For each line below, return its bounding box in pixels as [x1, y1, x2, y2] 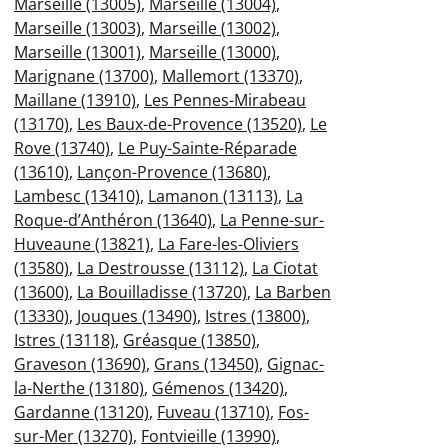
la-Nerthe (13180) [14, 376, 144, 399]
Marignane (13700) [14, 64, 154, 87]
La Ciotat [252, 256, 318, 279]
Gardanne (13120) [14, 400, 149, 423]
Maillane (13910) [14, 88, 136, 111]
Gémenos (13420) [152, 376, 284, 399]
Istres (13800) [205, 304, 306, 327]
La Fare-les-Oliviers [158, 232, 299, 255]
